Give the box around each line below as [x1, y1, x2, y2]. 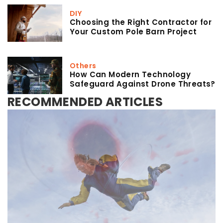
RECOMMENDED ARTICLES [7, 93, 163, 110]
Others [70, 60, 97, 71]
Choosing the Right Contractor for [70, 16, 212, 27]
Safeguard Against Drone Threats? [70, 78, 216, 89]
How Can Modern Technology [70, 69, 191, 80]
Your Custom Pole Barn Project [70, 26, 197, 37]
